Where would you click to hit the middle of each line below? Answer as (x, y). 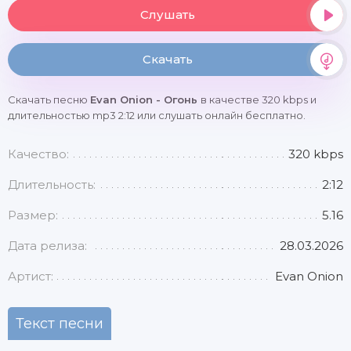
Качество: (38, 154)
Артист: (31, 276)
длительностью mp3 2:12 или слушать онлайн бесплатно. (157, 115)
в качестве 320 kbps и (259, 100)
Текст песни (60, 324)
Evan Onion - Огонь (145, 100)
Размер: (33, 215)
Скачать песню (49, 100)
